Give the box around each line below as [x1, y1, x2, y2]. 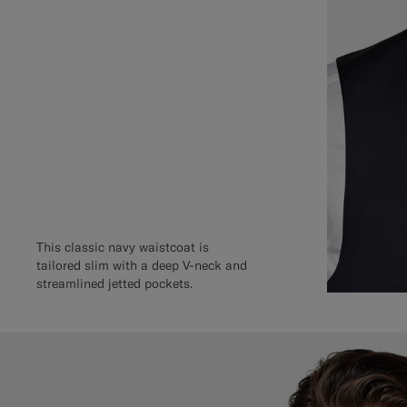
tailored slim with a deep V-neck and [36, 256, 247, 273]
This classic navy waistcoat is [36, 238, 209, 255]
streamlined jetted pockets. [36, 274, 193, 292]
